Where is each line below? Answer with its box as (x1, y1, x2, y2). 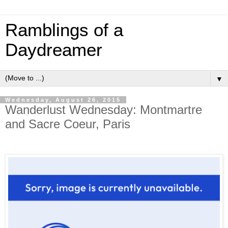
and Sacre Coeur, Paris (5, 117, 130, 131)
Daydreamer (5, 40, 102, 60)
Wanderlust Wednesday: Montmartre (5, 103, 202, 117)
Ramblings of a (5, 20, 123, 40)
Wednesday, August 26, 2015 (5, 97, 121, 103)
